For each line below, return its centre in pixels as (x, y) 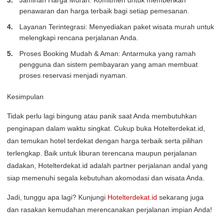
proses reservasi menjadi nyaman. (73, 75)
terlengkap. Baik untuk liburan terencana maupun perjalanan (102, 153)
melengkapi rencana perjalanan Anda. (79, 37)
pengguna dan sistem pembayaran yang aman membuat (109, 64)
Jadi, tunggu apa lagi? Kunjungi (57, 197)
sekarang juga (180, 197)
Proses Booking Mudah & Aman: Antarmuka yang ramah (108, 53)
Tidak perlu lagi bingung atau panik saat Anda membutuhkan (102, 116)
